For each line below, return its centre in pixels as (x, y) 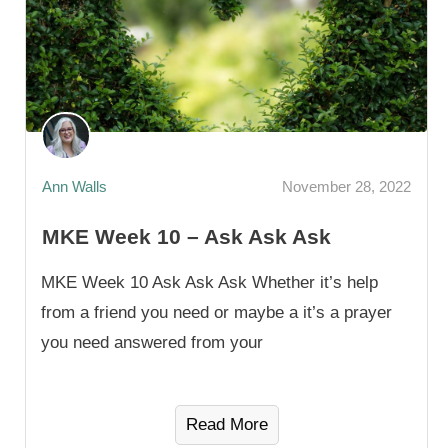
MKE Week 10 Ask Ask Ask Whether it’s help (209, 282)
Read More (226, 424)
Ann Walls (74, 187)
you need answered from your (152, 342)
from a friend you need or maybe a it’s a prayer (216, 312)
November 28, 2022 (346, 187)
